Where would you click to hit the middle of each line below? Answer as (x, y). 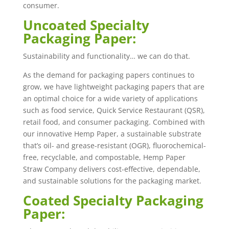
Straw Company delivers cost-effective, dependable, (111, 169)
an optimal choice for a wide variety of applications (110, 98)
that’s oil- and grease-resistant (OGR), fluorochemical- (114, 145)
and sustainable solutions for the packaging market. (112, 181)
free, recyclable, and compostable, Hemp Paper (104, 157)
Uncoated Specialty (86, 25)
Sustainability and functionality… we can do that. (106, 56)
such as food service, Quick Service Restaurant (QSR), (114, 110)
